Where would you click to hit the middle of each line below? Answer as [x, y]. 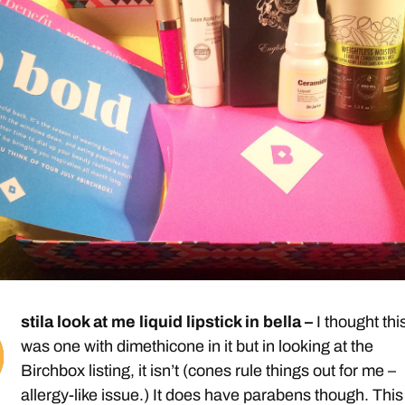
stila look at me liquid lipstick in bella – [169, 322]
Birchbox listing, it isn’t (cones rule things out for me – [209, 371]
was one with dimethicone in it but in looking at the [198, 347]
